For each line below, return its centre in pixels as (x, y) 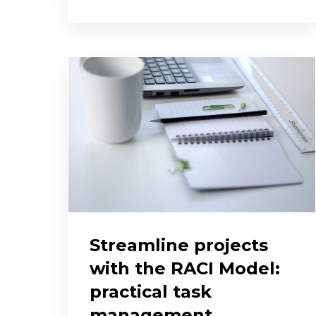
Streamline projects (179, 245)
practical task (151, 292)
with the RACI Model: (185, 269)
